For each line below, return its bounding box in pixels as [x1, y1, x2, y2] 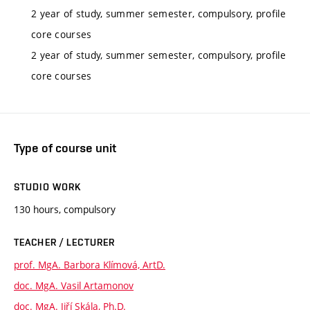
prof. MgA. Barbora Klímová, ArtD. [14, 257, 165, 271]
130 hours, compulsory [14, 202, 116, 216]
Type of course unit [14, 140, 116, 155]
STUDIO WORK [14, 181, 82, 192]
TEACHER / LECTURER [14, 236, 116, 248]
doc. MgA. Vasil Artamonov [14, 278, 134, 292]
